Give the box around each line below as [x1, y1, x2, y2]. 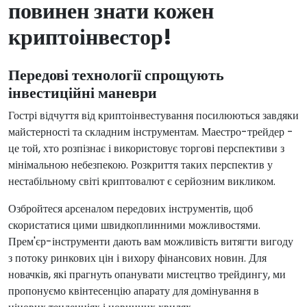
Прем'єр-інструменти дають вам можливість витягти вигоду [8, 234, 293, 250]
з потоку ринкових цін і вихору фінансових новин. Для [8, 250, 267, 267]
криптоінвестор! [8, 21, 172, 53]
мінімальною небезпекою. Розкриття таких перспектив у [8, 157, 273, 173]
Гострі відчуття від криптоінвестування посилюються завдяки [8, 108, 299, 124]
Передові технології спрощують [8, 64, 224, 86]
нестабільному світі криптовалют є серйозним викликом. [8, 173, 275, 190]
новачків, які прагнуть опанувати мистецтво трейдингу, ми [8, 267, 286, 283]
